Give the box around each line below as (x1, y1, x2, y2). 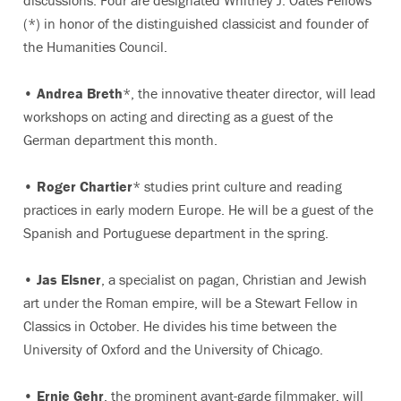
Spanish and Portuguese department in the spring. (23, 224, 328, 242)
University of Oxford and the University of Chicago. (23, 340, 323, 358)
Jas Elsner (37, 270, 101, 288)
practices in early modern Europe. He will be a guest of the (23, 200, 373, 218)
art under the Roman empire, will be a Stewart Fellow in (23, 294, 358, 311)
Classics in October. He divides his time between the (23, 317, 337, 335)
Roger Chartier (37, 177, 132, 195)
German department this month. (23, 131, 218, 149)
